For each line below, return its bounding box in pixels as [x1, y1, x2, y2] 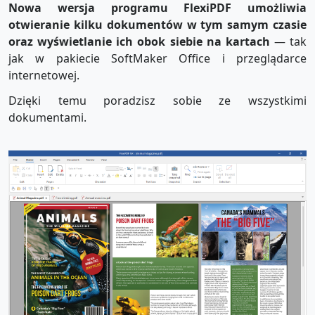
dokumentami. [8, 109, 86, 125]
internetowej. [8, 67, 79, 84]
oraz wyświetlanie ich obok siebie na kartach [8, 34, 270, 50]
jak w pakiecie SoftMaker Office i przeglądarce [8, 51, 307, 67]
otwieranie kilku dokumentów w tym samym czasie [8, 17, 307, 33]
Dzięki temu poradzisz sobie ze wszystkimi [8, 92, 307, 108]
